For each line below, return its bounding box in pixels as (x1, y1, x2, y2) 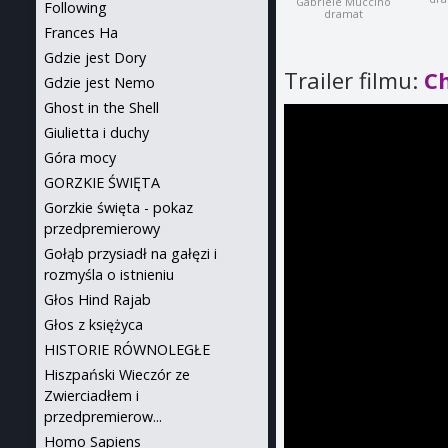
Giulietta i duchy (44, 123, 149, 142)
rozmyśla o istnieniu (44, 265, 174, 284)
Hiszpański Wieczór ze (44, 365, 190, 384)
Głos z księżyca (44, 315, 143, 334)
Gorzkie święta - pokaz (44, 198, 193, 217)
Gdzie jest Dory (44, 48, 146, 67)
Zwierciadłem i (44, 386, 139, 405)
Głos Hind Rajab (44, 290, 151, 309)
